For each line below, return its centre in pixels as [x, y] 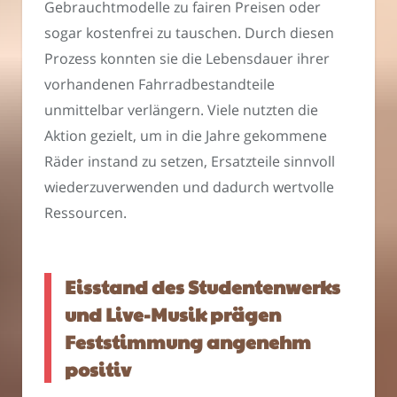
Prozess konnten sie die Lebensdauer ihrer [187, 59]
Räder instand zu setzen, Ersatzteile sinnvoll [190, 162]
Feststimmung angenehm [188, 341]
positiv [98, 369]
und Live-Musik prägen [173, 314]
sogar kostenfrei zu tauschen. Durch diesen [189, 33]
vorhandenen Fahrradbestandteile [160, 85]
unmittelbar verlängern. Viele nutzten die [181, 110]
